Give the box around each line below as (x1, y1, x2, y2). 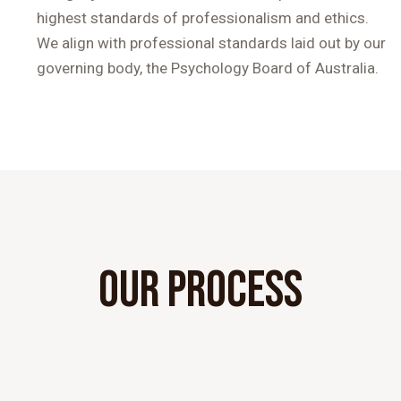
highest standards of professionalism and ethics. (36, 9, 369, 28)
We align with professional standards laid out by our (36, 34, 386, 53)
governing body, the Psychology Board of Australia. (36, 59, 379, 78)
